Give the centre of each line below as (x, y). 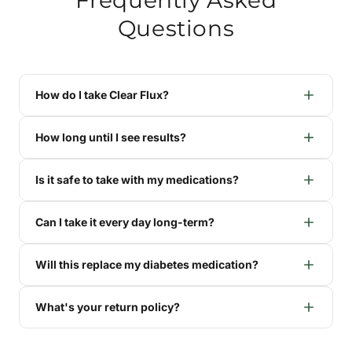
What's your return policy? (108, 307)
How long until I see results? (111, 137)
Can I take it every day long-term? (125, 222)
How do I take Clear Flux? (102, 95)
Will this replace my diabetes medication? (147, 265)
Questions (176, 28)
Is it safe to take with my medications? (137, 180)
